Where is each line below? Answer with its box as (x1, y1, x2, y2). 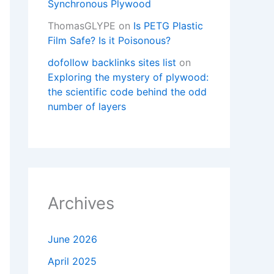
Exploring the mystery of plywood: (48, 71, 209, 84)
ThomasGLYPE (48, 20, 116, 32)
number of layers (48, 100, 126, 113)
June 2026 (48, 233, 97, 246)
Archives (48, 193, 114, 214)
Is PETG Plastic (133, 20, 203, 32)
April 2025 (48, 255, 97, 268)
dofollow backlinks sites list (48, 56, 176, 69)
